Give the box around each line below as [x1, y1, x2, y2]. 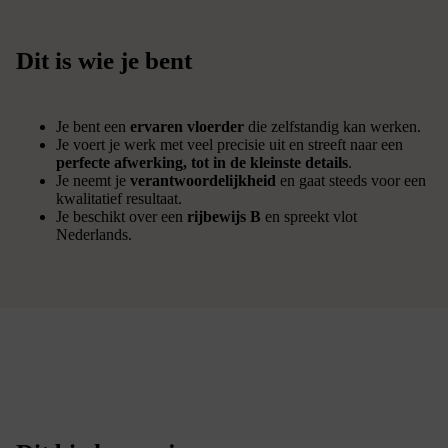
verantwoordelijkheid [130, 171, 276, 189]
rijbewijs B [187, 207, 261, 225]
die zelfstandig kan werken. [244, 117, 421, 135]
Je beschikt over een [56, 207, 187, 225]
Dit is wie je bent [16, 46, 192, 74]
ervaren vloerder [130, 117, 244, 135]
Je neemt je [56, 171, 130, 189]
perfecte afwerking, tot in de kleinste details [56, 153, 348, 171]
